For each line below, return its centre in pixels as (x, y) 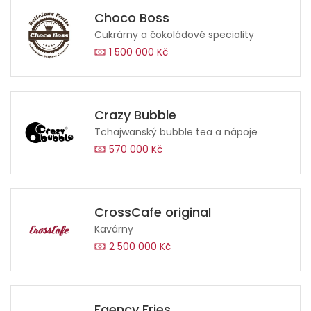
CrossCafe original (153, 212)
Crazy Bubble (135, 115)
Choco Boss (132, 18)
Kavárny (114, 229)
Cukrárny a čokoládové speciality (174, 35)
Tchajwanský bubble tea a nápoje (176, 132)
